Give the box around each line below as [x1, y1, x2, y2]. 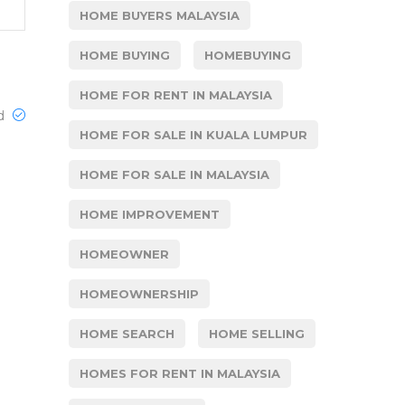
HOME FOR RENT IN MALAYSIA [80, 88, 272, 102]
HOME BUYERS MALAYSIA [80, 8, 240, 23]
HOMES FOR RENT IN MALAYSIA [80, 366, 280, 381]
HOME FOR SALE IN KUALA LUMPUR [80, 127, 307, 142]
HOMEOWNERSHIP [80, 287, 199, 301]
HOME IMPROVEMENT [80, 207, 220, 221]
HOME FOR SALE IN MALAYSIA [80, 167, 269, 182]
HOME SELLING [209, 326, 305, 341]
